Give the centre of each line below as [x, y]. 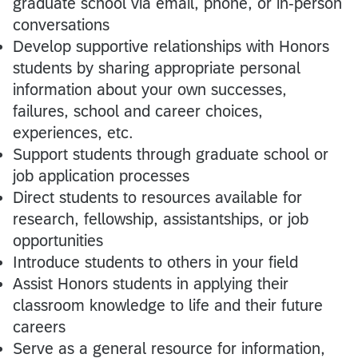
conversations [61, 24]
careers [42, 326]
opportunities [58, 240]
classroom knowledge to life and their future [168, 305]
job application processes [101, 175]
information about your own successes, [150, 89]
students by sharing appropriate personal [157, 68]
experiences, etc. [73, 132]
